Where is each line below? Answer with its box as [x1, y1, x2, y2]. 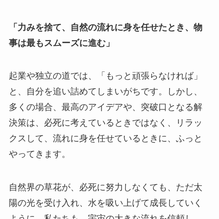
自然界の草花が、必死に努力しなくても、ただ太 [8, 182, 202, 193]
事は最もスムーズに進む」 [8, 38, 114, 48]
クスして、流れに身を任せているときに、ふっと [8, 133, 202, 144]
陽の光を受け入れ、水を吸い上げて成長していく [8, 198, 202, 208]
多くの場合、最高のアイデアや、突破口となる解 [8, 102, 202, 112]
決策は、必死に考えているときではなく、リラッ [8, 118, 202, 128]
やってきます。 [8, 149, 70, 159]
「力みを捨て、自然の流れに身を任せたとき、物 [8, 22, 202, 32]
